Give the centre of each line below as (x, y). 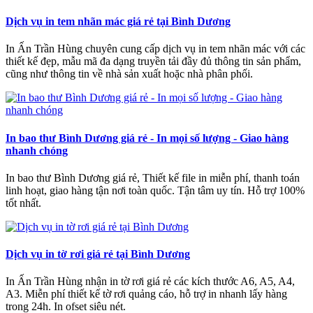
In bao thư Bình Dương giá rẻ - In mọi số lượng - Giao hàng (147, 138)
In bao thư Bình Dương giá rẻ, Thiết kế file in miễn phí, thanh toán (153, 177)
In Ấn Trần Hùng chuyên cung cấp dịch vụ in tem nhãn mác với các (155, 49)
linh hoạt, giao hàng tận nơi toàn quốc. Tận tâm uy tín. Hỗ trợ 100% (155, 190)
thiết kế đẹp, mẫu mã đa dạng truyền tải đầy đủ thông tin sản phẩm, (153, 61)
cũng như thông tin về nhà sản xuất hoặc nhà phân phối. (129, 74)
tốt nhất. (23, 203)
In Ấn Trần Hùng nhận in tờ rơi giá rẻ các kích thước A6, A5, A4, (150, 282)
